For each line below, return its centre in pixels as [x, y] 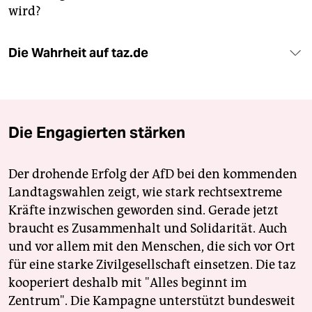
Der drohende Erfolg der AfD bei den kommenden [153, 174]
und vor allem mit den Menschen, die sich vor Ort [152, 246]
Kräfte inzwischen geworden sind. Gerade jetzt [143, 210]
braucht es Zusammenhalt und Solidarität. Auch [148, 228]
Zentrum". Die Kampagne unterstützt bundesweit [152, 301]
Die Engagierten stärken [97, 132]
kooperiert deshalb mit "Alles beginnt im [127, 282]
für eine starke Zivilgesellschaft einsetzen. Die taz [152, 264]
